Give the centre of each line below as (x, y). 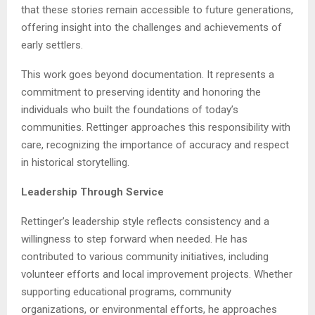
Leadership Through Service (92, 192)
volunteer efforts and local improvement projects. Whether (157, 275)
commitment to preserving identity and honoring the (141, 92)
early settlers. (52, 45)
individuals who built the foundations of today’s (130, 110)
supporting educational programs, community (126, 292)
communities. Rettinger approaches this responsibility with (156, 128)
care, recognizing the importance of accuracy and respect (155, 145)
